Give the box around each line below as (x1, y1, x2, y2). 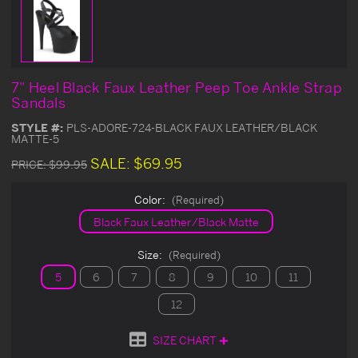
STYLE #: (11, 120, 66, 134)
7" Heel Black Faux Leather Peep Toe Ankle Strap (11, 78, 342, 96)
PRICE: (11, 157, 49, 171)
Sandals (11, 93, 66, 111)
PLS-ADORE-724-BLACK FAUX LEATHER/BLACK (66, 120, 317, 134)
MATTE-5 (11, 131, 59, 145)
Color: (134, 192, 168, 206)
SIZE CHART (153, 332, 220, 347)
